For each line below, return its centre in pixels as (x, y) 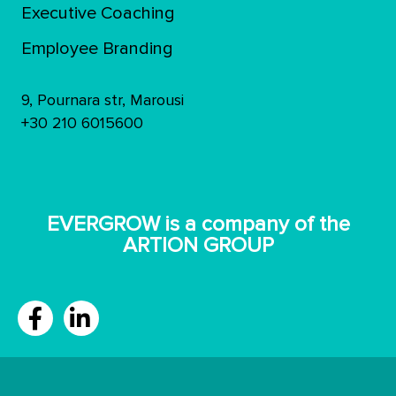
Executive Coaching (98, 13)
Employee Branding (97, 49)
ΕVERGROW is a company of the (198, 224)
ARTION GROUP (198, 245)
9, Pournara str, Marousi (102, 100)
